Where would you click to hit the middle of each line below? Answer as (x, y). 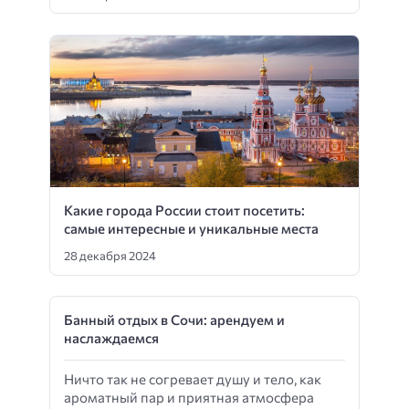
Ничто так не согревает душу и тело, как (193, 379)
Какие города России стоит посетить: (184, 210)
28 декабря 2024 (110, 256)
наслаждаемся (111, 338)
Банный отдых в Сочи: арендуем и (174, 320)
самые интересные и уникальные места (191, 228)
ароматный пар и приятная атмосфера (189, 398)
